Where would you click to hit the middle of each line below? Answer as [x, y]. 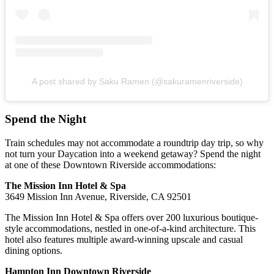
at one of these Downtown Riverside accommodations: [110, 165]
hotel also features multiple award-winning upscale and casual [124, 239]
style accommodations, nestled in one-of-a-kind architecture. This [130, 228]
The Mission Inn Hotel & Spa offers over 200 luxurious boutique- [131, 217]
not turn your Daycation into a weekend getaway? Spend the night [133, 154]
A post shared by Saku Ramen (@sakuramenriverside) [137, 82]
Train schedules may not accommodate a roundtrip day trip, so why [134, 143]
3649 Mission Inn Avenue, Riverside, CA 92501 [98, 196]
